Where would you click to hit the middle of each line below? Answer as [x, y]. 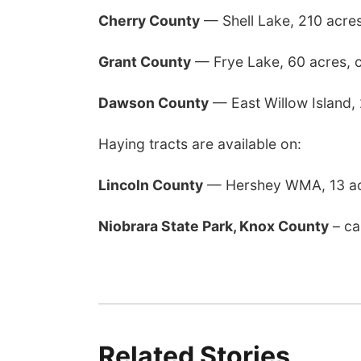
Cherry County [149, 21]
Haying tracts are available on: [200, 144]
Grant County [145, 62]
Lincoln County [151, 185]
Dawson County [154, 103]
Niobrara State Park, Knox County [214, 226]
